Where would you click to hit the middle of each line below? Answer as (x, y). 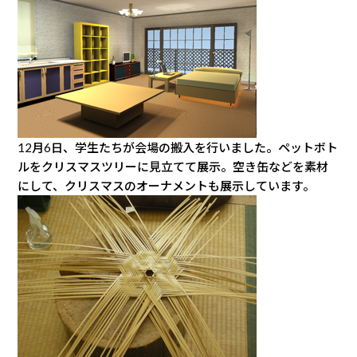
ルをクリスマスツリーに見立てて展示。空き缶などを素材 (173, 166)
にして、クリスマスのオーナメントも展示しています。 (167, 185)
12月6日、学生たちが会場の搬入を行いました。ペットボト (178, 147)
